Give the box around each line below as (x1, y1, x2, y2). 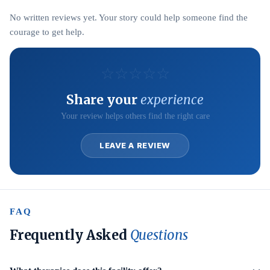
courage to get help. (10, 27, 84, 37)
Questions (130, 227, 188, 243)
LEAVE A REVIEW (99, 140, 171, 150)
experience (140, 92, 204, 108)
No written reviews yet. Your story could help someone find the (10, 13, 248, 22)
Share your (66, 92, 140, 108)
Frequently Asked (10, 227, 130, 243)
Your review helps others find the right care (60, 111, 210, 121)
